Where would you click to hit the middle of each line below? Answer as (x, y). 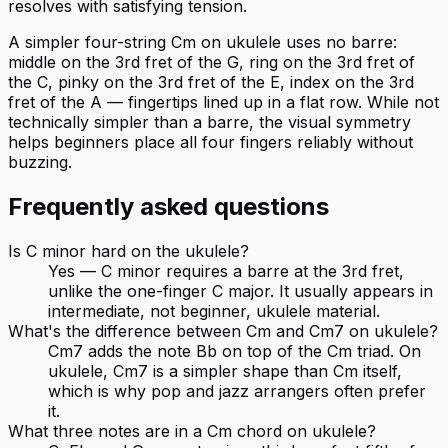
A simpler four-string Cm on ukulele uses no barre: (202, 41)
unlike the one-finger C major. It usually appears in (240, 290)
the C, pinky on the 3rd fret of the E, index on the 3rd (211, 81)
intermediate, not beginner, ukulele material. (214, 310)
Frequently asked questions (168, 206)
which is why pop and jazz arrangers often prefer (237, 390)
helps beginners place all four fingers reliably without (210, 141)
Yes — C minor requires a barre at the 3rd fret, (226, 270)
